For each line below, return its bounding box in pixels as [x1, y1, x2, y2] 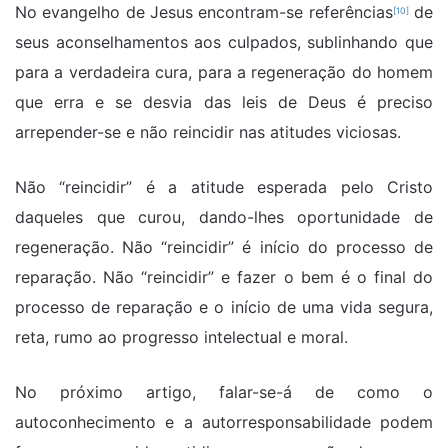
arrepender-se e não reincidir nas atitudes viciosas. [15, 122, 401, 143]
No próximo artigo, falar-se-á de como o [15, 382, 433, 403]
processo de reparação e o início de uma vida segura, [15, 297, 433, 318]
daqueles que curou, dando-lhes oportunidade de [15, 207, 433, 228]
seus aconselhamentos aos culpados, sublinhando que [15, 32, 433, 53]
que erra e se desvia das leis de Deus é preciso [15, 92, 433, 113]
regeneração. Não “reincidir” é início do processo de [15, 237, 433, 258]
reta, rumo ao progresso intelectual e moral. [15, 327, 348, 348]
